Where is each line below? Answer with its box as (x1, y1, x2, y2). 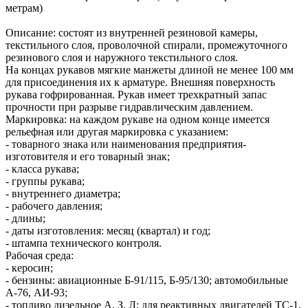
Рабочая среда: (5, 249, 74, 261)
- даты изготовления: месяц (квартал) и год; (5, 224, 210, 236)
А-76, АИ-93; (5, 286, 67, 298)
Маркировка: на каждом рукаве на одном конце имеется (5, 113, 269, 125)
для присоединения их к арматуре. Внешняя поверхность (5, 76, 275, 88)
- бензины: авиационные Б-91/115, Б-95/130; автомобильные (5, 274, 288, 286)
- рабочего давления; (5, 199, 102, 212)
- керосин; (5, 261, 53, 274)
